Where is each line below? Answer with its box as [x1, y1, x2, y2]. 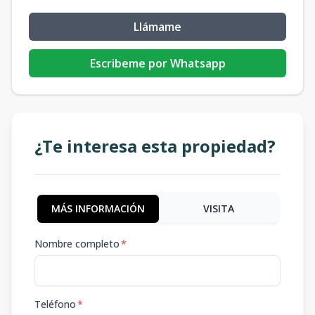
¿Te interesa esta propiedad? [34, 134, 276, 157]
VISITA [202, 202, 234, 215]
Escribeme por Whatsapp [89, 56, 226, 71]
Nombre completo [34, 237, 120, 250]
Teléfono [34, 297, 76, 311]
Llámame [134, 19, 181, 34]
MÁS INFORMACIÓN [51, 202, 145, 215]
